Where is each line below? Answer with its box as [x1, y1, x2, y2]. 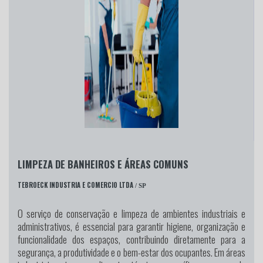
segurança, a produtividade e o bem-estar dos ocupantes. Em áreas [18, 244, 245, 259]
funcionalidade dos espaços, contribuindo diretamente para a [18, 231, 245, 247]
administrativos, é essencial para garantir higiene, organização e [18, 218, 245, 234]
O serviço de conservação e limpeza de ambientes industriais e [18, 205, 245, 221]
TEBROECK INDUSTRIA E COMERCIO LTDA [18, 180, 133, 190]
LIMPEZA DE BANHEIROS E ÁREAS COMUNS [18, 156, 188, 171]
